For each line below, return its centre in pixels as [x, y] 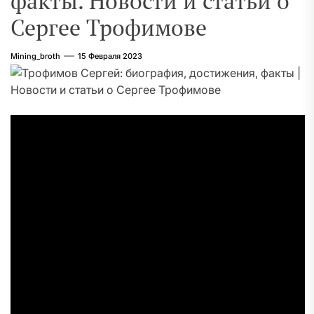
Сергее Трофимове [109, 27]
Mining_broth [35, 56]
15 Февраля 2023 [110, 56]
